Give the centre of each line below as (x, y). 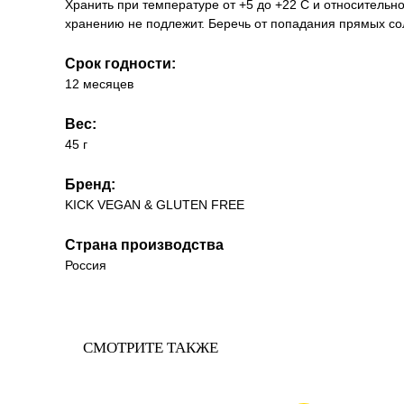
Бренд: (90, 184)
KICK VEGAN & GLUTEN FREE (155, 205)
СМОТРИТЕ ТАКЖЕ (151, 348)
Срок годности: (120, 63)
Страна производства (144, 244)
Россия (86, 265)
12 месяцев (99, 84)
